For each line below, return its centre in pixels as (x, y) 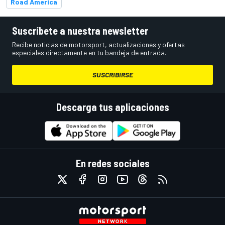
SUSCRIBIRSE (113, 74)
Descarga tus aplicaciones (113, 107)
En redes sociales (113, 163)
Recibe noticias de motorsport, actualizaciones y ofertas (98, 44)
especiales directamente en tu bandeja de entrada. (89, 52)
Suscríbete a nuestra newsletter (80, 30)
